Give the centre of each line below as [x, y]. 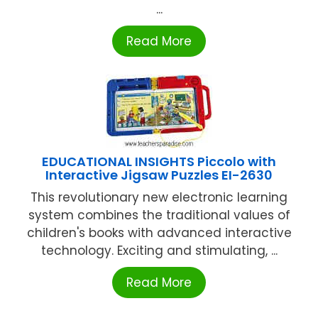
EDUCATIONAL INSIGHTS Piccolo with [159, 161]
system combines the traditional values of [159, 215]
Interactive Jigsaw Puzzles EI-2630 [159, 175]
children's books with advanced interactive [159, 232]
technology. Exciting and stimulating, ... [159, 250]
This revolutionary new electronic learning [159, 197]
